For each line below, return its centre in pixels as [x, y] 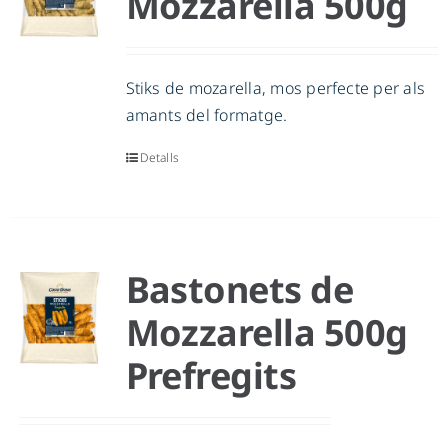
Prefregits [211, 376]
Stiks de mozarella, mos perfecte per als [275, 88]
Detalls [159, 158]
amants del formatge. [206, 115]
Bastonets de [239, 290]
